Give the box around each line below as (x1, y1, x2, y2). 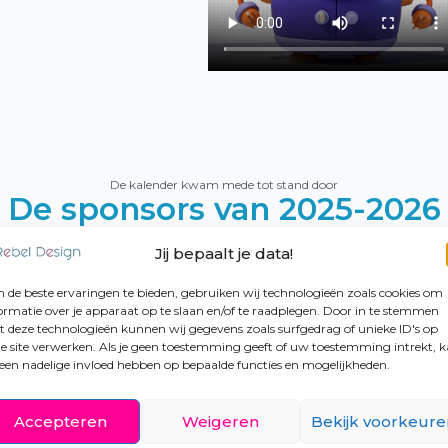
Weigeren (181, 411, 259, 431)
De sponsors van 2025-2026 (7, 189, 441, 228)
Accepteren (14, 411, 108, 431)
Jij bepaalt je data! (154, 243, 293, 263)
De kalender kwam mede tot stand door (110, 176, 338, 192)
